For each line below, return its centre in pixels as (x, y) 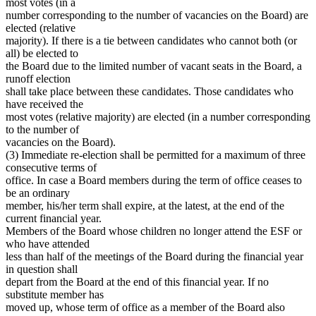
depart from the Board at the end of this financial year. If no (137, 281)
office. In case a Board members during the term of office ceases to (154, 180)
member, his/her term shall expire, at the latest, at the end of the (145, 205)
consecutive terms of (51, 167)
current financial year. (54, 218)
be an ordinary (38, 193)
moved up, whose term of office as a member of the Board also (145, 307)
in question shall (42, 269)
